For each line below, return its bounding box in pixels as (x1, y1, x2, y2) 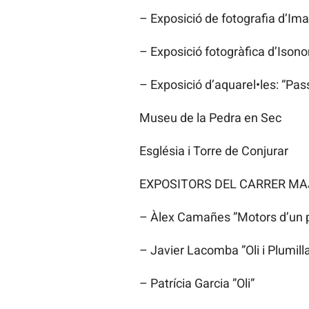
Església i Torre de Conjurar (139, 143, 288, 159)
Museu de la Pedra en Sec (139, 110, 281, 126)
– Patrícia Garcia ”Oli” (139, 276, 255, 291)
